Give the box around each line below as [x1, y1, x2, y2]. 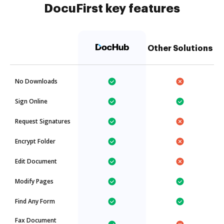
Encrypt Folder [15, 137, 55, 145]
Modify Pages [15, 177, 53, 185]
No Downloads [15, 77, 57, 85]
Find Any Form [15, 197, 55, 205]
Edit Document [15, 157, 57, 165]
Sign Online [15, 97, 47, 105]
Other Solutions [147, 44, 212, 52]
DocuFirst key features [44, 2, 180, 14]
